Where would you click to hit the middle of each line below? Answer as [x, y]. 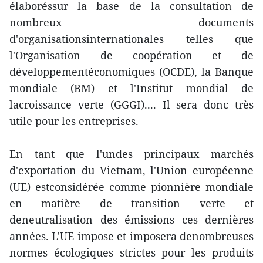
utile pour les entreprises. [74, 121]
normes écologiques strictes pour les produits [131, 253]
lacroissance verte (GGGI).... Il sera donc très [131, 105]
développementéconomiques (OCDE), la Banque [131, 72]
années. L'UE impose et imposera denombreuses [131, 236]
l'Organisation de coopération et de [131, 55]
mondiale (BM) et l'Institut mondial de [131, 88]
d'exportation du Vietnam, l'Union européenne [131, 171]
